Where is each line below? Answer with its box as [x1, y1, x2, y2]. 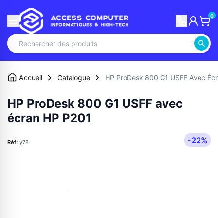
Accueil [19, 73, 42, 82]
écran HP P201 [7, 111, 91, 126]
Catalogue [57, 73, 90, 82]
